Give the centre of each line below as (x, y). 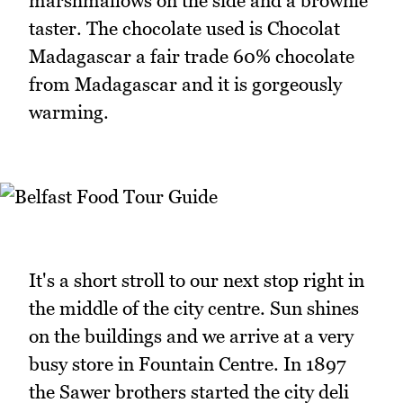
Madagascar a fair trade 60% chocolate (192, 57)
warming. (69, 112)
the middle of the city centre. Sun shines (194, 308)
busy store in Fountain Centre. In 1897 (188, 363)
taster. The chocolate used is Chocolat (184, 29)
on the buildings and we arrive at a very (191, 336)
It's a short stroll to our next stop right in (197, 280)
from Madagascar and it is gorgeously (185, 85)
